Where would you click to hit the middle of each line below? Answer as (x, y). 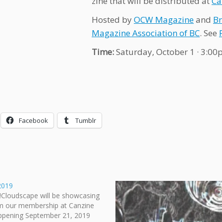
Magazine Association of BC (146, 33)
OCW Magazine (164, 20)
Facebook (33, 120)
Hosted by (113, 20)
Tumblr (86, 120)
